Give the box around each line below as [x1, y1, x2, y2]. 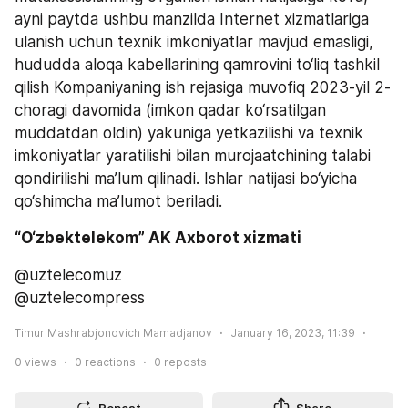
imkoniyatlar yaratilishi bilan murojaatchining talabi [15, 147, 371, 166]
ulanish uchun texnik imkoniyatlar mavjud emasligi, [15, 33, 373, 52]
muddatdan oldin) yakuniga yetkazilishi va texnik [15, 124, 363, 143]
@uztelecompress [15, 288, 145, 307]
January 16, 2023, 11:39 [230, 325, 355, 340]
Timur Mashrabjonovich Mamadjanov [15, 325, 212, 340]
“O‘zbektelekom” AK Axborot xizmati [15, 229, 301, 248]
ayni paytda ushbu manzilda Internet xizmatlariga [15, 10, 369, 29]
